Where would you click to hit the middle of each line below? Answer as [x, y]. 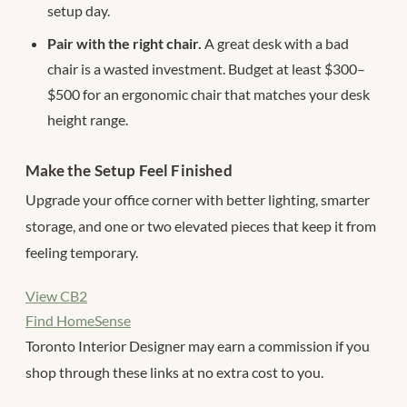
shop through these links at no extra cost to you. [174, 372]
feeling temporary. [82, 253]
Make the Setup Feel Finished [129, 171]
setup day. [79, 11]
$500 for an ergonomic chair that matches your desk [208, 94]
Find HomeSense [78, 320]
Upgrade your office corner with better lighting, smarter [198, 200]
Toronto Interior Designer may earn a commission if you [198, 345]
